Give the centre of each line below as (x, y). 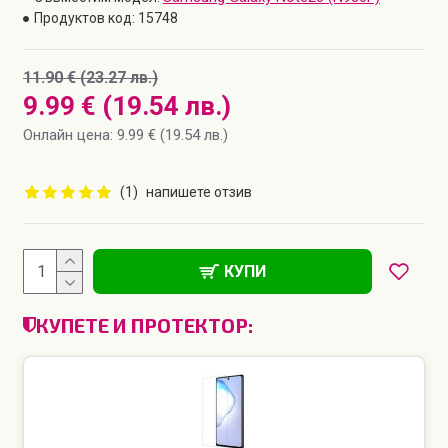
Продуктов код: (84, 18)
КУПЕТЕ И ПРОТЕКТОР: (144, 325)
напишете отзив (199, 192)
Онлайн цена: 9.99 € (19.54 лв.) (125, 135)
